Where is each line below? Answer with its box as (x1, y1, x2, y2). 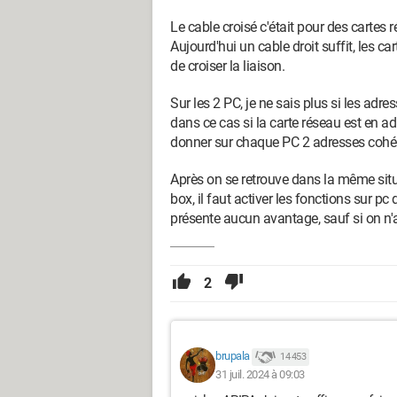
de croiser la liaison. (170, 58, 284, 74)
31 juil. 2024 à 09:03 (215, 367, 305, 381)
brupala (215, 349, 250, 363)
